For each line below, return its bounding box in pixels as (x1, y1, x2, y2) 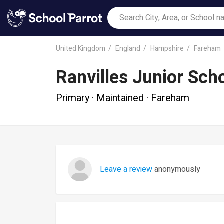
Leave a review (100, 163, 152, 175)
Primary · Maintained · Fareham (56, 90, 189, 105)
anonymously (152, 163, 200, 175)
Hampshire (150, 43, 184, 54)
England (115, 43, 140, 54)
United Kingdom (56, 43, 105, 54)
